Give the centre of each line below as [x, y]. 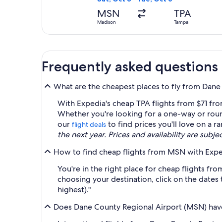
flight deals [89, 125]
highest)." [74, 190]
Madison [107, 22]
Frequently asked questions [130, 67]
